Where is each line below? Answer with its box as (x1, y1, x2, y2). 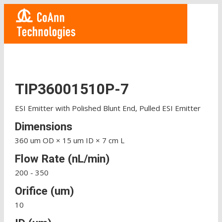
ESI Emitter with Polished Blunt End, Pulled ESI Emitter (14, 103, 201, 113)
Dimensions (14, 120, 72, 133)
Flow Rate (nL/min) (14, 152, 110, 166)
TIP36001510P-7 (14, 80, 129, 98)
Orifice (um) (14, 184, 74, 198)
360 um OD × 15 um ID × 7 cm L (14, 135, 124, 146)
